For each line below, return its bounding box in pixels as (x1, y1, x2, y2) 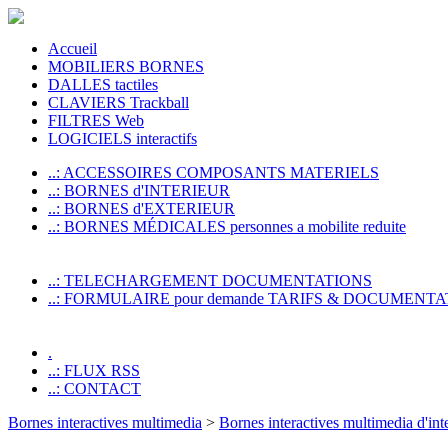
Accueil (48, 40, 97, 57)
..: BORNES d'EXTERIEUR (48, 200, 235, 217)
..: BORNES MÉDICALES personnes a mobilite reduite (48, 218, 406, 235)
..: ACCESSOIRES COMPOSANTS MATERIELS (48, 164, 379, 181)
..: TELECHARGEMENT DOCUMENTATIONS (48, 272, 372, 289)
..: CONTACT (48, 380, 141, 397)
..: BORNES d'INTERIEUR (48, 182, 230, 199)
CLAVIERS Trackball (48, 94, 189, 111)
